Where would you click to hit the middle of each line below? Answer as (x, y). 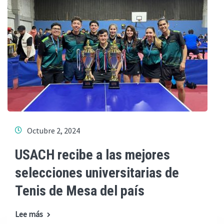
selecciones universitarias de (97, 173)
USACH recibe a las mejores (92, 155)
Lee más (29, 214)
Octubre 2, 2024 (53, 130)
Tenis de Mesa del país (80, 191)
